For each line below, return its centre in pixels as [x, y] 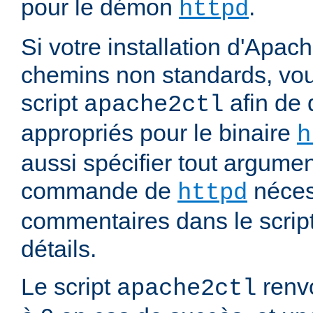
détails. [59, 249]
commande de [99, 191]
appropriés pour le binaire [159, 133]
